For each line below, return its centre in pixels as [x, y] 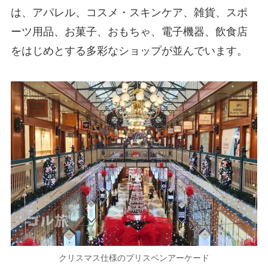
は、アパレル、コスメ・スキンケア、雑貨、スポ [129, 12]
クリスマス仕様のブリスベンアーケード [134, 258]
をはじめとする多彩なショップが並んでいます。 [129, 51]
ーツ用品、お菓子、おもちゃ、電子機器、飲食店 [129, 31]
